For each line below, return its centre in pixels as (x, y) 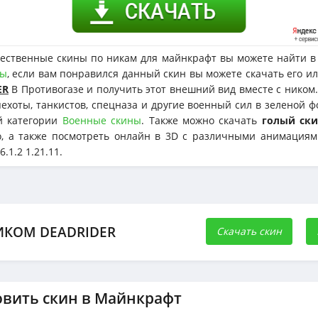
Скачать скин (249, 231)
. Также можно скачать (202, 120)
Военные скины (102, 120)
